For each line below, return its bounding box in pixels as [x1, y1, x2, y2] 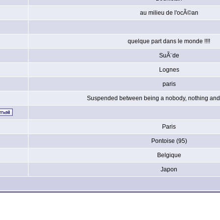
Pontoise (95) [151, 137, 187, 144]
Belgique [157, 152, 181, 159]
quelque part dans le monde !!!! [128, 38, 210, 45]
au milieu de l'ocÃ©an [139, 9, 198, 16]
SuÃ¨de [159, 52, 179, 59]
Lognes [159, 66, 179, 73]
